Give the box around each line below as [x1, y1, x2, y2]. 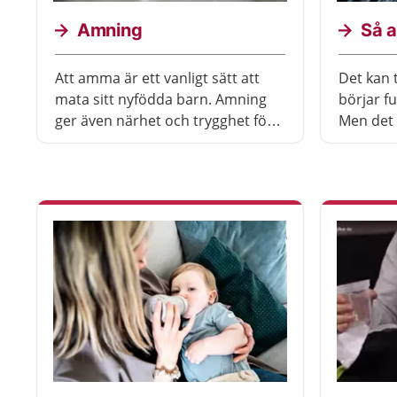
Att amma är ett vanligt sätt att [55, 68, 260, 88]
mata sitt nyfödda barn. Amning [55, 90, 267, 109]
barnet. [55, 132, 104, 152]
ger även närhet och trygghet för [55, 111, 273, 130]
